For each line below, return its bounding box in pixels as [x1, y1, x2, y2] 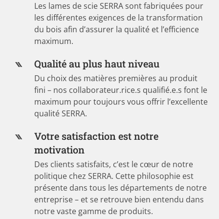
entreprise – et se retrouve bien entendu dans [34, 194, 204, 205]
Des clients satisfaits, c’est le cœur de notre [34, 158, 194, 170]
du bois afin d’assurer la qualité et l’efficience [34, 23, 199, 35]
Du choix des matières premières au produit [34, 72, 198, 84]
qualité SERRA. [34, 108, 88, 119]
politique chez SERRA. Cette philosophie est [34, 170, 194, 181]
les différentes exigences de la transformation [34, 12, 203, 23]
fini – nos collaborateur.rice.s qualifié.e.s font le [34, 84, 208, 95]
